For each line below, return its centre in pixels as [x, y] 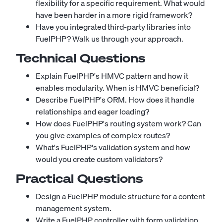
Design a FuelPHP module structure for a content [120, 196]
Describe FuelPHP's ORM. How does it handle [115, 100]
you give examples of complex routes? [103, 135]
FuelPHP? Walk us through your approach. [110, 39]
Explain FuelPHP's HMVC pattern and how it [112, 76]
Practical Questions [79, 178]
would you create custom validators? [99, 159]
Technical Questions [81, 58]
